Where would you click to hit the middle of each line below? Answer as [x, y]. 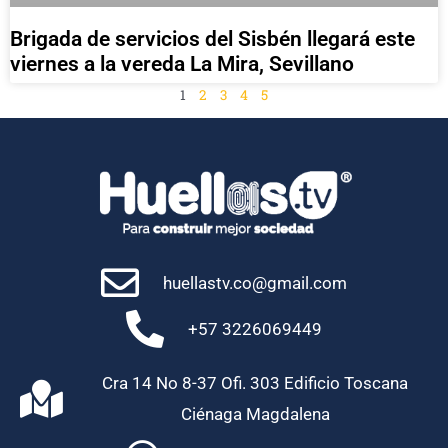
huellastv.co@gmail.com [255, 282]
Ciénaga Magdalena [255, 414]
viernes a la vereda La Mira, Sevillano [182, 64]
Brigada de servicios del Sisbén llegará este [212, 39]
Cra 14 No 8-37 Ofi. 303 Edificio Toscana [255, 383]
